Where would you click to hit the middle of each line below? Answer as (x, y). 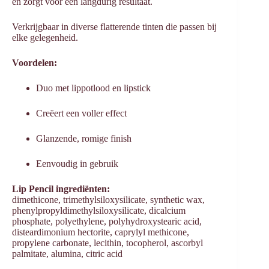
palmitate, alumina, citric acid (67, 254)
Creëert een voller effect (81, 113)
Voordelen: (35, 63)
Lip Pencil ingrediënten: (61, 189)
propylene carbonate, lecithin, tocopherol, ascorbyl (107, 243)
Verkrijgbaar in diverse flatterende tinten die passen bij (114, 27)
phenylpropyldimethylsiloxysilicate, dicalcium (99, 211)
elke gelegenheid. (45, 38)
